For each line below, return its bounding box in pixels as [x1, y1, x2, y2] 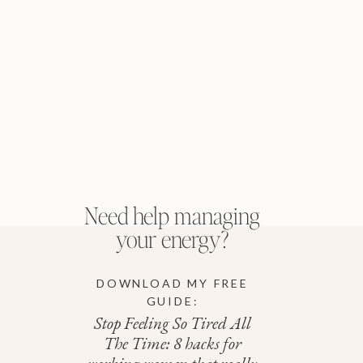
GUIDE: [146, 294, 199, 308]
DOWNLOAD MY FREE [96, 276, 249, 290]
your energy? [116, 223, 228, 254]
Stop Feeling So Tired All [93, 312, 251, 334]
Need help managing [84, 199, 260, 231]
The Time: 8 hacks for [103, 332, 241, 354]
